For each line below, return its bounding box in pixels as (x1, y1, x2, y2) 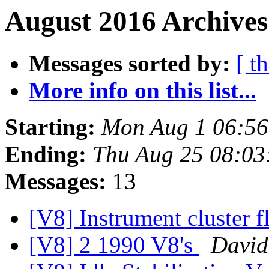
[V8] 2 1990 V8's (29, 232, 199, 258)
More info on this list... (29, 77, 256, 104)
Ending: (5, 141, 86, 168)
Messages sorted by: (29, 50, 230, 77)
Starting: (5, 114, 95, 141)
